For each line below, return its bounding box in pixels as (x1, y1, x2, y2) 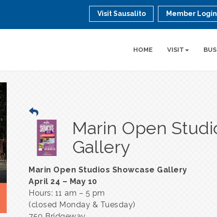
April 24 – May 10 (29, 177, 97, 186)
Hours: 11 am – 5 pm (29, 188, 105, 198)
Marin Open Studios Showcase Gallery (29, 165, 187, 174)
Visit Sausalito (97, 10, 146, 17)
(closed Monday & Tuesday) (29, 200, 136, 209)
